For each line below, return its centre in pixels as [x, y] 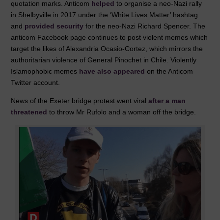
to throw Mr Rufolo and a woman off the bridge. [122, 112]
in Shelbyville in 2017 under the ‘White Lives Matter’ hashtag [105, 15]
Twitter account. [36, 83]
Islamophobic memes [45, 71]
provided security [54, 26]
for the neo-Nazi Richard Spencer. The [145, 26]
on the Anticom [169, 71]
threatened [29, 112]
